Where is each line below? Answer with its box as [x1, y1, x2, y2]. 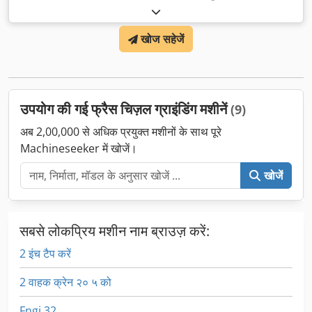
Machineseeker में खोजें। [20, 141, 137, 157]
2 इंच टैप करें [19, 246, 71, 262]
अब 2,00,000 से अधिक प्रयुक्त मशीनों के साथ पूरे [20, 124, 221, 140]
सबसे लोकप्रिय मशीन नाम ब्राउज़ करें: [19, 221, 210, 241]
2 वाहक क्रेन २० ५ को [19, 274, 111, 290]
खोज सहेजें [141, 31, 185, 47]
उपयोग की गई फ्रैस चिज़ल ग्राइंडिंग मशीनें [20, 100, 231, 119]
